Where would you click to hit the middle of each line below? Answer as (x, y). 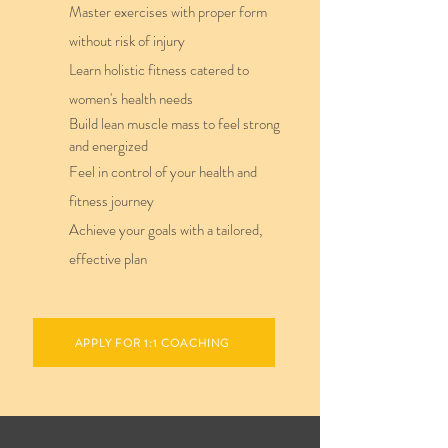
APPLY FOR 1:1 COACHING (152, 342)
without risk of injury (127, 41)
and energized (108, 146)
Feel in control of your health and (163, 172)
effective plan (108, 259)
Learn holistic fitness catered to (159, 70)
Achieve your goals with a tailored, (165, 230)
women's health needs (131, 99)
